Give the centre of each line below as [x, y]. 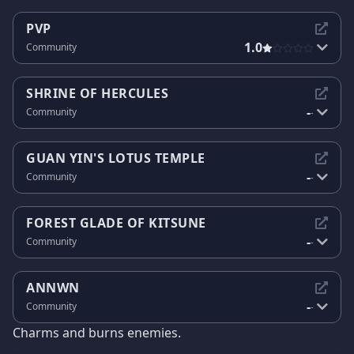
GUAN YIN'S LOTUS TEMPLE [116, 158]
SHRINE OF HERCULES [97, 93]
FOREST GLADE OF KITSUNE [116, 222]
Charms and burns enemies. [97, 333]
